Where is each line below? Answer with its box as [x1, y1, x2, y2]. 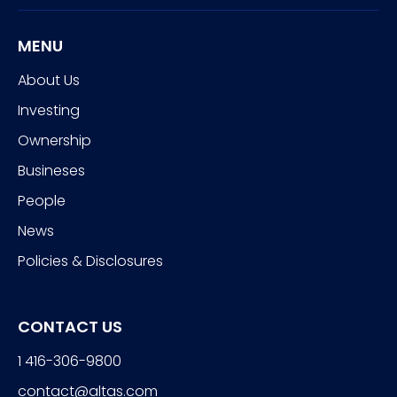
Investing [18, 100, 80, 121]
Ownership [18, 130, 91, 152]
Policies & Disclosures [18, 251, 163, 272]
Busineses [18, 160, 85, 182]
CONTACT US [18, 315, 122, 339]
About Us [18, 70, 80, 91]
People [18, 191, 66, 212]
